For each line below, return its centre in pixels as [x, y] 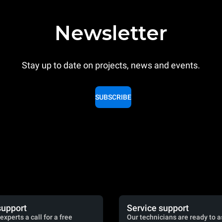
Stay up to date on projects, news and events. [111, 65]
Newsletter [111, 33]
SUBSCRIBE [113, 97]
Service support [158, 208]
